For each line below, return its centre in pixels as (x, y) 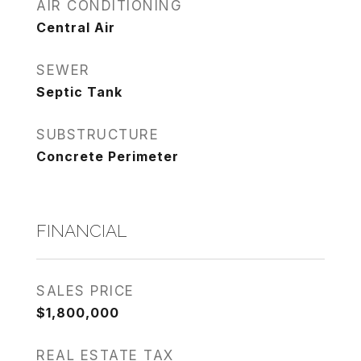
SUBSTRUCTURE (98, 135)
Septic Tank (79, 92)
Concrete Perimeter (108, 156)
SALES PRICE (85, 291)
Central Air (76, 27)
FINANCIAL (81, 231)
